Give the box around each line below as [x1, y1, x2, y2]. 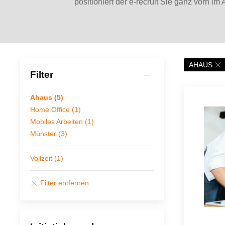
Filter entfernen [38, 179, 89, 187]
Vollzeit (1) [30, 154, 63, 162]
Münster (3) [30, 130, 67, 138]
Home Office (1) [30, 105, 81, 114]
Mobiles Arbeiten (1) [30, 118, 94, 126]
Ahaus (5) [30, 93, 63, 101]
